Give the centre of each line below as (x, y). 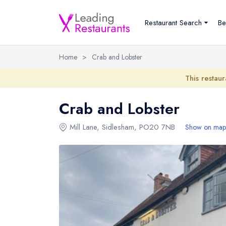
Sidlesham (118, 127)
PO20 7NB (157, 127)
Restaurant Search (173, 22)
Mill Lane (83, 127)
